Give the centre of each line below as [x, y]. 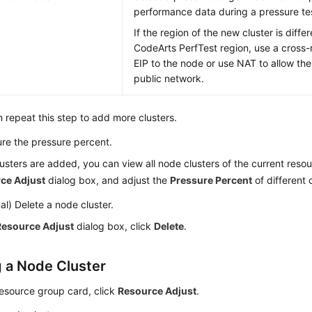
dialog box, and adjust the [108, 180]
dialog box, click [114, 226]
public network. [169, 78]
